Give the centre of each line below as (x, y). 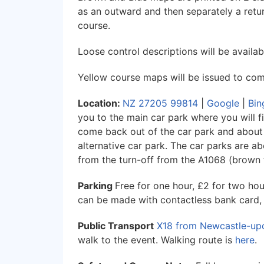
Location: (100, 103)
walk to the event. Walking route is (156, 240)
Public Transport (116, 225)
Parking (96, 185)
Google (223, 103)
